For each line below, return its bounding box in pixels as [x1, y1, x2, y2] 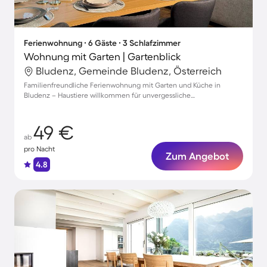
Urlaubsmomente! [24, 101, 82, 109]
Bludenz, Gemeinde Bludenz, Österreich [36, 65, 222, 76]
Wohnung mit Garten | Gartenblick [24, 51, 181, 62]
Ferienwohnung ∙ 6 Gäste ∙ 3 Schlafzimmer [24, 38, 181, 48]
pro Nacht [24, 145, 55, 153]
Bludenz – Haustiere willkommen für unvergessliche [24, 91, 191, 99]
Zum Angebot [166, 150, 229, 162]
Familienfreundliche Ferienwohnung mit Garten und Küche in [24, 81, 221, 89]
